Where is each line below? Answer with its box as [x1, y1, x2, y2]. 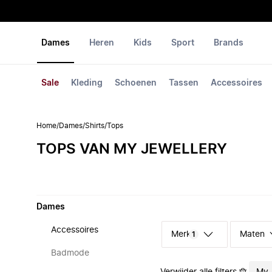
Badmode [51, 249, 89, 257]
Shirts [85, 122, 104, 129]
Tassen [169, 79, 199, 87]
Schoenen [115, 79, 157, 87]
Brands [214, 39, 243, 47]
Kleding [71, 79, 103, 87]
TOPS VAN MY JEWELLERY [36, 142, 227, 157]
